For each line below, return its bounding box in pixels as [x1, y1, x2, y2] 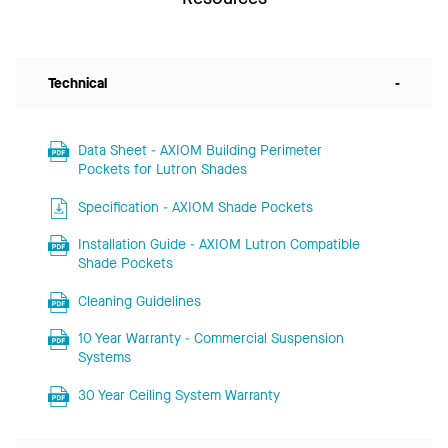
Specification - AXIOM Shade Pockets [77, 197, 313, 217]
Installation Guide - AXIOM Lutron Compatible [77, 234, 360, 254]
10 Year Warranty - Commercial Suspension [77, 328, 344, 348]
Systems [77, 347, 131, 367]
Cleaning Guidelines [77, 291, 201, 311]
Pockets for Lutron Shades [77, 159, 247, 179]
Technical [48, 73, 107, 93]
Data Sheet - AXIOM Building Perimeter [77, 140, 322, 160]
